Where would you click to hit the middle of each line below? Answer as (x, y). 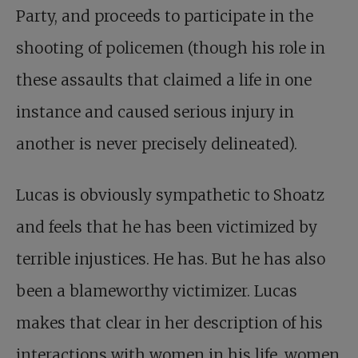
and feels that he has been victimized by (167, 227)
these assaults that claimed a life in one (164, 80)
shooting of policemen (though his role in (171, 48)
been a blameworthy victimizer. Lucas (157, 291)
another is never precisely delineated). (157, 144)
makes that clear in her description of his (169, 323)
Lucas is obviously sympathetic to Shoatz (170, 195)
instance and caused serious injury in (155, 112)
